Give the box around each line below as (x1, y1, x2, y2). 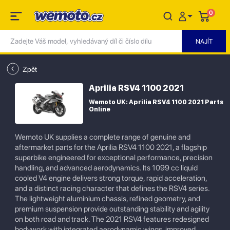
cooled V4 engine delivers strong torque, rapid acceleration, (15, 174, 207, 183)
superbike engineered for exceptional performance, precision (15, 153, 213, 162)
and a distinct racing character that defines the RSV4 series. (15, 184, 209, 193)
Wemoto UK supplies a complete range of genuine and (15, 132, 190, 142)
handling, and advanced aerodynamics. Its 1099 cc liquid (15, 163, 198, 172)
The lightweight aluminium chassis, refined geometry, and (15, 194, 200, 203)
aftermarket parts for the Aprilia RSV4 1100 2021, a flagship (15, 143, 207, 152)
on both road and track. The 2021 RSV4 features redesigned (15, 215, 209, 224)
